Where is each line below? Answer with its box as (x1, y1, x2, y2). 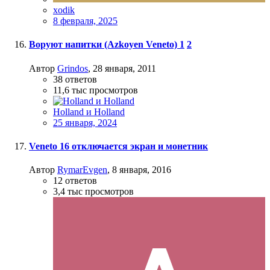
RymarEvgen (57, 165, 107, 175)
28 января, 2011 (93, 63, 156, 74)
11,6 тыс (53, 84, 87, 95)
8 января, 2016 (112, 165, 171, 175)
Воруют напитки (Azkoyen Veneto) (29, 39, 180, 50)
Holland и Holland (53, 106, 125, 117)
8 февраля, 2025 (53, 16, 118, 27)
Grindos (57, 63, 88, 74)
